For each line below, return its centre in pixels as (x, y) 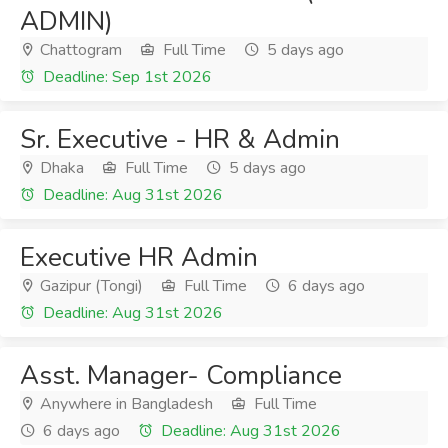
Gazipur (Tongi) (89, 286)
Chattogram (79, 50)
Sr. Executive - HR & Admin (180, 139)
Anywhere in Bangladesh (124, 404)
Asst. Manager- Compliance (181, 375)
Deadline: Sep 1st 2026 (125, 77)
